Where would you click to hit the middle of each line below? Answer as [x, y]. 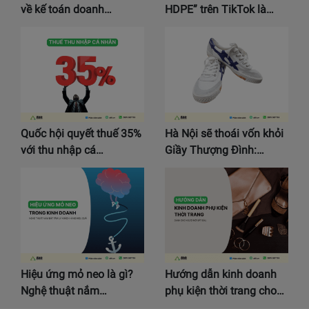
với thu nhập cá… [62, 150]
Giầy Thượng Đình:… [215, 150]
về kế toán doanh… [66, 9]
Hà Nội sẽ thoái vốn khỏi [224, 133]
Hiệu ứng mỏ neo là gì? [77, 274]
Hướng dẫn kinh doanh [221, 274]
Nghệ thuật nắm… [64, 290]
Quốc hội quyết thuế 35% [81, 133]
